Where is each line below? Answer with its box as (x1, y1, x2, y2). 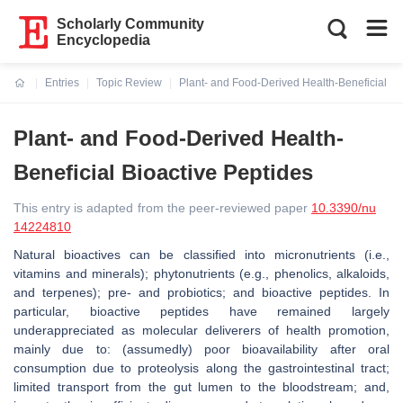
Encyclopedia (57, 32, 151, 48)
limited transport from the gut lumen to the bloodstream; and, (13, 380, 390, 394)
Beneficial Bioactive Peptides (13, 160, 313, 184)
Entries (45, 76, 79, 89)
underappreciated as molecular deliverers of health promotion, (13, 323, 390, 337)
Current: (14, 87, 57, 100)
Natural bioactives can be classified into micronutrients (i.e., (13, 247, 390, 262)
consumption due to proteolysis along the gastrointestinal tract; (13, 361, 390, 375)
